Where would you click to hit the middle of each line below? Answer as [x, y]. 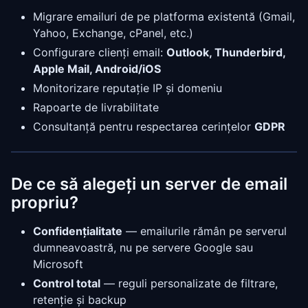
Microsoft [58, 264]
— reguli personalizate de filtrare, [189, 283]
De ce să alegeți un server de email [149, 184]
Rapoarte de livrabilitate [96, 107]
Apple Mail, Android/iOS [97, 68]
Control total [67, 283]
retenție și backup [80, 299]
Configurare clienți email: [100, 52]
